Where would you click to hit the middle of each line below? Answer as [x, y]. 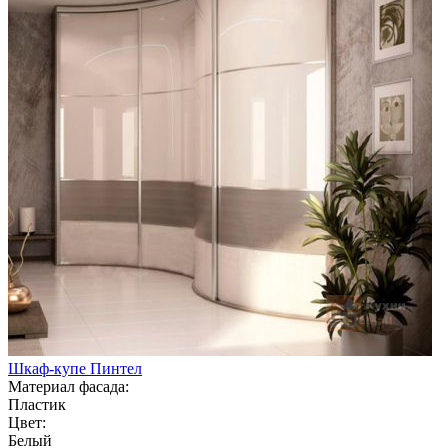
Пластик [37, 404]
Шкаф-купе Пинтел [75, 368]
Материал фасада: [68, 386]
